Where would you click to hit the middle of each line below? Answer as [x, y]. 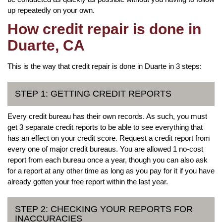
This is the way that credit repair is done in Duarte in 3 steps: [105, 66]
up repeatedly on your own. [51, 10]
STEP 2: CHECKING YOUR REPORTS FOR [104, 209]
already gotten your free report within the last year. [88, 181]
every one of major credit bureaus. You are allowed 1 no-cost [105, 149]
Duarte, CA [46, 45]
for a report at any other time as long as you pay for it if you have [111, 170]
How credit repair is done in [104, 29]
